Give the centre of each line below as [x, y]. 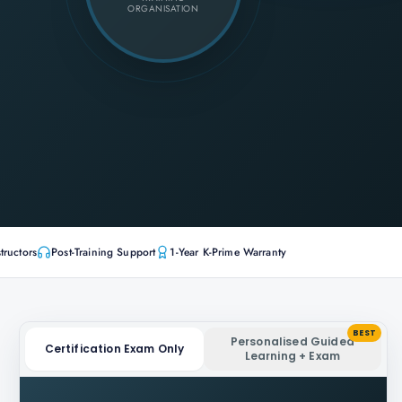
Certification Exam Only [114, 349]
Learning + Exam [292, 356]
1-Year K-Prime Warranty [228, 252]
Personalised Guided [292, 341]
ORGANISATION [163, 9]
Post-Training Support [104, 252]
